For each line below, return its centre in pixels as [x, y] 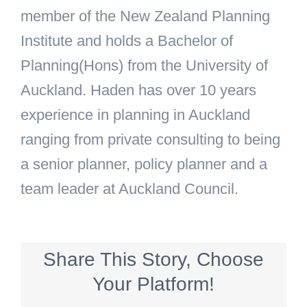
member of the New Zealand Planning [145, 16]
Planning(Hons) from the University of [144, 65]
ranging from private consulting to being [150, 139]
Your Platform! [153, 284]
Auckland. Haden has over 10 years [138, 90]
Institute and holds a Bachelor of [127, 40]
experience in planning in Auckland [135, 114]
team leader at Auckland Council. [130, 188]
